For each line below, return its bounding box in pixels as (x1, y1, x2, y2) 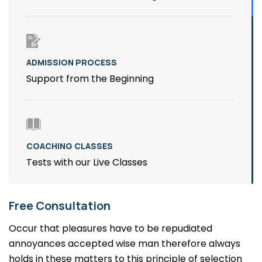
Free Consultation (9, 197, 111, 213)
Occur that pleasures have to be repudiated (9, 221, 212, 235)
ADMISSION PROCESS (26, 56, 117, 68)
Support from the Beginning (26, 71, 154, 85)
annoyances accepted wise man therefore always (9, 236, 240, 250)
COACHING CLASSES (26, 140, 113, 151)
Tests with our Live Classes (26, 155, 147, 169)
